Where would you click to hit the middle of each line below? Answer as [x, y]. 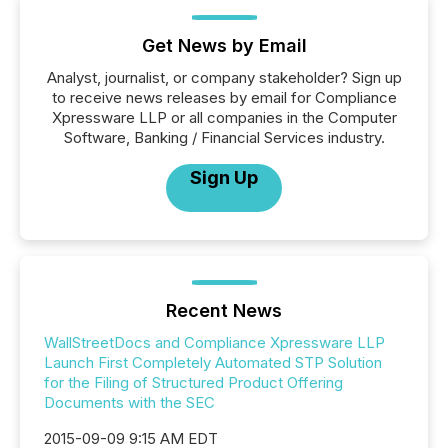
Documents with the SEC [129, 402]
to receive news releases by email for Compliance [224, 97]
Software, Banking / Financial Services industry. [224, 137]
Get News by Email [224, 45]
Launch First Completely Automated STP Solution [213, 362]
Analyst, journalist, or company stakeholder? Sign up [224, 77]
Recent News [224, 310]
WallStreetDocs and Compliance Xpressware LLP [214, 342]
